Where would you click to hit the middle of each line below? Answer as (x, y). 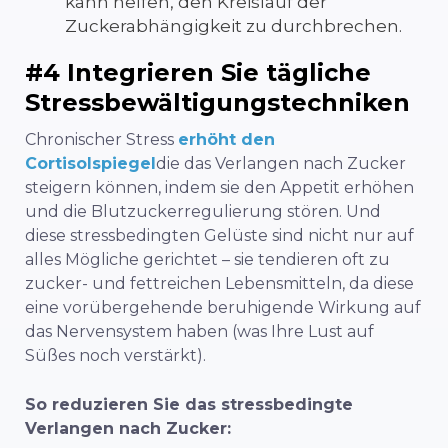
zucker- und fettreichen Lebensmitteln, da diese (219, 283)
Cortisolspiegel (90, 163)
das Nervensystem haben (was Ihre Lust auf (199, 331)
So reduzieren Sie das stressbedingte (189, 404)
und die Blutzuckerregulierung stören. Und (203, 211)
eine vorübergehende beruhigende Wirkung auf (223, 307)
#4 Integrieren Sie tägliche (198, 72)
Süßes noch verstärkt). (115, 355)
